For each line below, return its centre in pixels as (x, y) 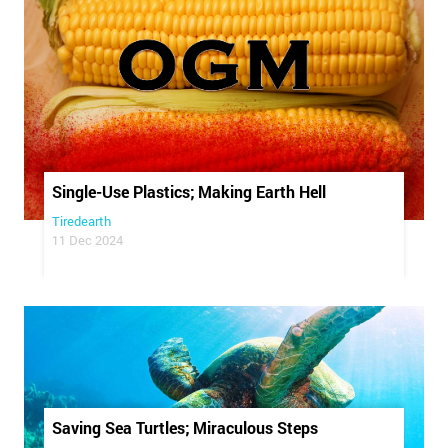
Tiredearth (81, 221)
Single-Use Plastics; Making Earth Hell (189, 192)
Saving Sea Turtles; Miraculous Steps (185, 428)
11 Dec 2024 (87, 240)
